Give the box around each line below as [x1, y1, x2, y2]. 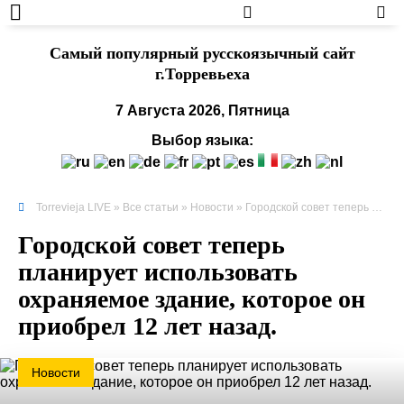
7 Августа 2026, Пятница [115, 103, 289, 118]
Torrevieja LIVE [36, 201, 111, 214]
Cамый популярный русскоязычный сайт [49, 44, 355, 62]
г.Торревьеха [154, 65, 250, 83]
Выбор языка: [151, 133, 253, 148]
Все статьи [123, 201, 179, 214]
